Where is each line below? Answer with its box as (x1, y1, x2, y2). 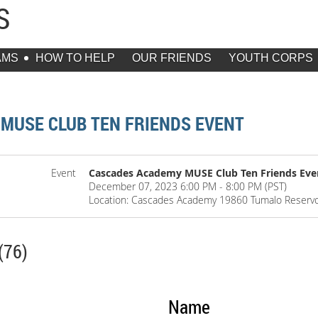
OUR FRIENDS (132, 52, 212, 65)
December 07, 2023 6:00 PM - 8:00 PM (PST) (89, 180, 287, 194)
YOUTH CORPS (229, 52, 313, 65)
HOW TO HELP (35, 52, 115, 65)
